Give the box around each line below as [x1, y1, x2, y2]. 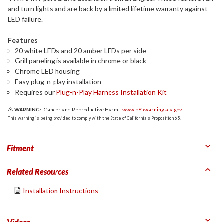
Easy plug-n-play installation [15, 77, 101, 86]
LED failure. [8, 15, 43, 23]
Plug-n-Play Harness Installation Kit [56, 88, 166, 96]
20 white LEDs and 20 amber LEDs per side [15, 46, 146, 55]
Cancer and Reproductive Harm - [43, 107, 123, 112]
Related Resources [7, 167, 68, 176]
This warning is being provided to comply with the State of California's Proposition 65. [8, 115, 181, 121]
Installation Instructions [23, 186, 98, 195]
